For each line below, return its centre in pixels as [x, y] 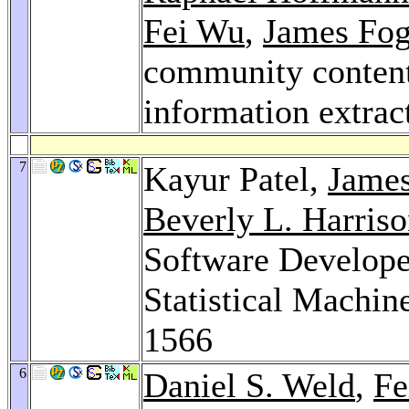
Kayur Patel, [236, 178]
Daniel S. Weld [249, 385]
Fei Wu [194, 31]
